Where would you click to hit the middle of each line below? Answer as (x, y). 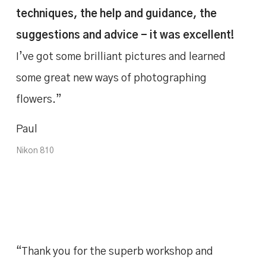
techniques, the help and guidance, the (116, 15)
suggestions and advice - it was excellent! (125, 36)
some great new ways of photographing (111, 79)
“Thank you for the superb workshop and (114, 251)
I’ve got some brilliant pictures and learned (121, 57)
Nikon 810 (35, 151)
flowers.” (39, 100)
